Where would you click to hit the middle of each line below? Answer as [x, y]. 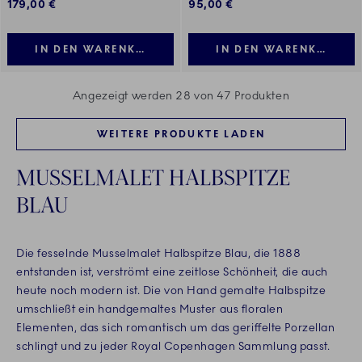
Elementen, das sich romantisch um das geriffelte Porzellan [176, 328]
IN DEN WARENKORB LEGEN [119, 50]
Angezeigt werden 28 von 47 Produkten [181, 96]
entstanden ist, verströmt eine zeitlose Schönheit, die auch [173, 272]
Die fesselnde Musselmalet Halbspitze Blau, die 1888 [159, 254]
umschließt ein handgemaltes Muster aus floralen [150, 309]
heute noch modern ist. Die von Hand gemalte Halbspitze [171, 291]
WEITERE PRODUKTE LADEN [181, 135]
